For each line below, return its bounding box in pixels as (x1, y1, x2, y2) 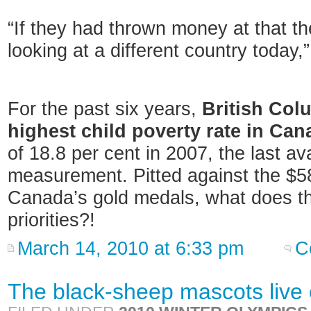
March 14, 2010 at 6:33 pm (17, 238, 244, 259)
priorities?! (8, 210, 95, 230)
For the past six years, (8, 99, 202, 119)
